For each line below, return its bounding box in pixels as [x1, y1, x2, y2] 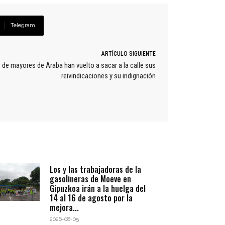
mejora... [50, 201, 79, 214]
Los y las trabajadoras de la [50, 163, 142, 176]
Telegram [11, 22, 35, 29]
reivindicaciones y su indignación [61, 71, 156, 81]
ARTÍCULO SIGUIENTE [101, 50, 156, 58]
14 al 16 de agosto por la [50, 192, 133, 204]
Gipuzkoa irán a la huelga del [50, 182, 146, 195]
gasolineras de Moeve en [50, 173, 132, 185]
